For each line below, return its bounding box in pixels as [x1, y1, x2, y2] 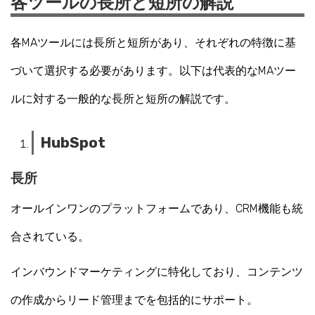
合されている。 [11, 230, 89, 244]
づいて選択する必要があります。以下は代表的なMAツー [11, 64, 296, 78]
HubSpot [41, 134, 105, 152]
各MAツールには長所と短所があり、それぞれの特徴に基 [11, 36, 296, 50]
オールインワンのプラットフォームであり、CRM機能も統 [11, 202, 303, 216]
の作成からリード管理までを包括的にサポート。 [11, 292, 258, 307]
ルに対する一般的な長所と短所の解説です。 [11, 92, 236, 106]
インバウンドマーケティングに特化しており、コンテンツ [11, 264, 303, 278]
